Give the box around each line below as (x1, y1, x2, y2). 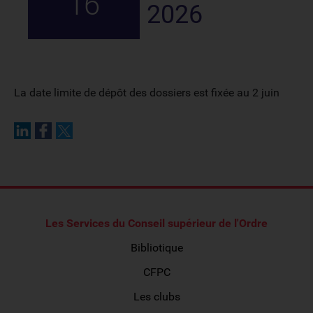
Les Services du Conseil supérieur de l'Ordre (45, 217, 268, 230)
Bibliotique (130, 241, 183, 254)
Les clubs (133, 290, 180, 303)
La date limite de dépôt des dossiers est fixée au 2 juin (14, 86, 279, 99)
